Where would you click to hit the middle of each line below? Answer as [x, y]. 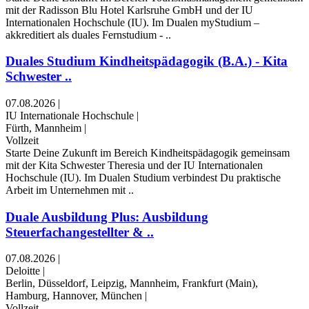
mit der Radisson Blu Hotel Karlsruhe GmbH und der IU [129, 10]
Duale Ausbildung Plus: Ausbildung [107, 217]
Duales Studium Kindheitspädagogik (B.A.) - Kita [147, 61]
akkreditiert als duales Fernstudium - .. [88, 34]
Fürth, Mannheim [43, 128]
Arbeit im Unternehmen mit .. [70, 190]
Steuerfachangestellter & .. [80, 232]
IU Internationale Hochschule [70, 115]
